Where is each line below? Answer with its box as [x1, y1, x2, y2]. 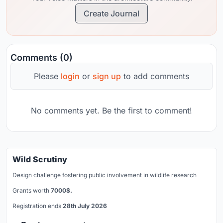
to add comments [121, 71, 189, 82]
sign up [93, 71, 121, 82]
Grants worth [12, 187, 51, 195]
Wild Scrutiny [12, 154, 67, 165]
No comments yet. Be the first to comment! [31, 106, 192, 116]
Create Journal [84, 8, 139, 19]
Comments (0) [10, 52, 73, 63]
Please [34, 71, 61, 82]
